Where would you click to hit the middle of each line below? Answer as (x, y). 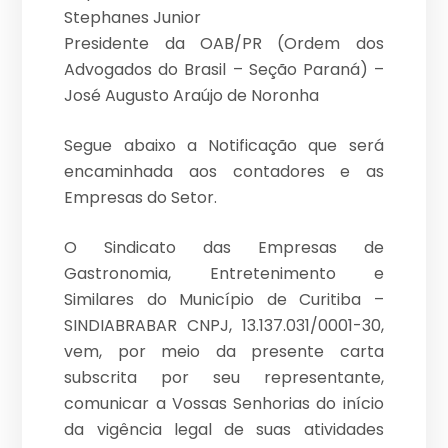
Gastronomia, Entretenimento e (224, 274)
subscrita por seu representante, (224, 378)
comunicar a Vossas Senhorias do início (224, 404)
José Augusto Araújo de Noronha (192, 96)
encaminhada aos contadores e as (224, 172)
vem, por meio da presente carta (224, 352)
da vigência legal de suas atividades (224, 430)
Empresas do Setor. (141, 198)
